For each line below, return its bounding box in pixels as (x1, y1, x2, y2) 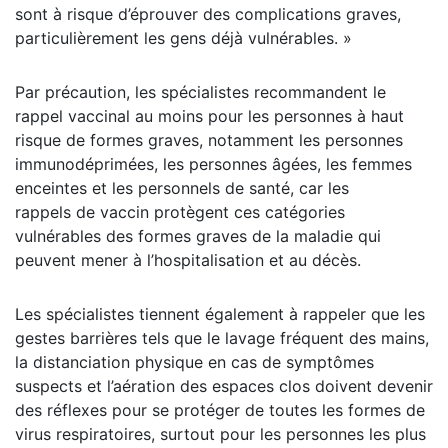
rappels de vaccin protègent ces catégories (15, 202, 345, 223)
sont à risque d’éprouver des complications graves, (15, 4, 401, 25)
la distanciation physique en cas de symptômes (15, 352, 374, 373)
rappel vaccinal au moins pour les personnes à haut (15, 106, 404, 127)
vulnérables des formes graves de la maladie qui (15, 226, 381, 247)
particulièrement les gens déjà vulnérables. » (15, 28, 352, 49)
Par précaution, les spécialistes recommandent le (15, 82, 386, 103)
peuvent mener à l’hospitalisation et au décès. (15, 250, 361, 271)
